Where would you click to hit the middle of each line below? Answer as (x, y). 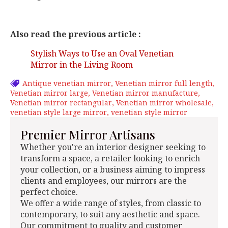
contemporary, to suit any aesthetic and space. (110, 215)
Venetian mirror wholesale (164, 103)
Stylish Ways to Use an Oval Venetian (102, 54)
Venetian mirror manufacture (145, 93)
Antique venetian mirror (67, 83)
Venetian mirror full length (164, 83)
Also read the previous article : (76, 34)
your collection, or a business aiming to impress (113, 170)
